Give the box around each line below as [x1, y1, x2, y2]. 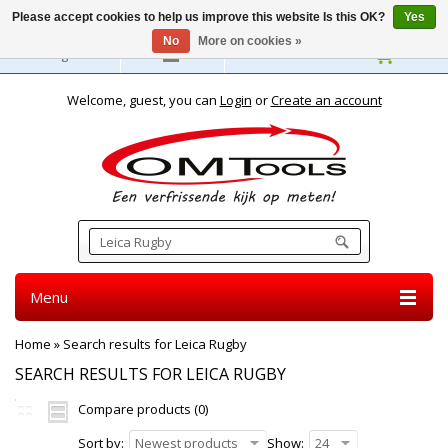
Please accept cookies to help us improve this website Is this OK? [12, 10, 388, 24]
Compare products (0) [78, 400, 208, 418]
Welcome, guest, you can [66, 91, 220, 109]
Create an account [270, 91, 382, 109]
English [45, 45, 89, 63]
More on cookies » [197, 34, 302, 48]
